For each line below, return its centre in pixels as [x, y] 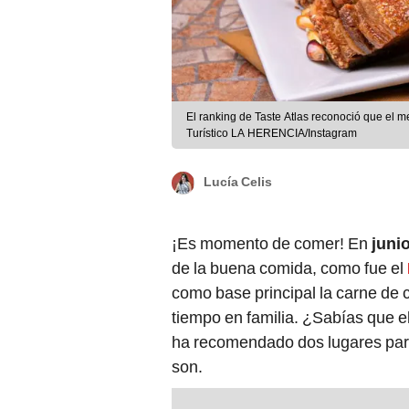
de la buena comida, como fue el [289, 268]
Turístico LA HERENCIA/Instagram [272, 134]
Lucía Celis [238, 182]
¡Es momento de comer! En [270, 244]
